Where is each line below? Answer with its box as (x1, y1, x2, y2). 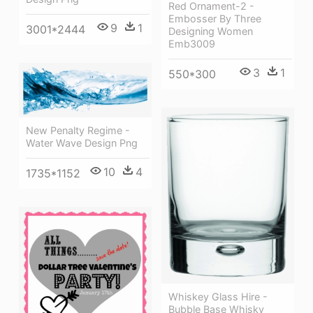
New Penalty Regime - (26, 124, 130, 137)
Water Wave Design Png (26, 137, 138, 150)
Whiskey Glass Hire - (168, 291, 268, 303)
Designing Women (168, 25, 253, 38)
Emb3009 (168, 38, 215, 50)
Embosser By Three (168, 13, 261, 25)
